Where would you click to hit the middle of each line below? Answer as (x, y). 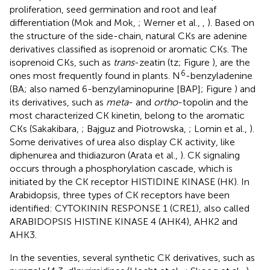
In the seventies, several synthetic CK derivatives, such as (132, 257)
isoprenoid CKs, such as (61, 62)
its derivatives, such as (58, 102)
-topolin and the (213, 102)
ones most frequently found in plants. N (95, 75)
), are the (231, 62)
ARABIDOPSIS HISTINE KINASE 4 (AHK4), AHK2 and (124, 221)
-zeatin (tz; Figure (173, 62)
